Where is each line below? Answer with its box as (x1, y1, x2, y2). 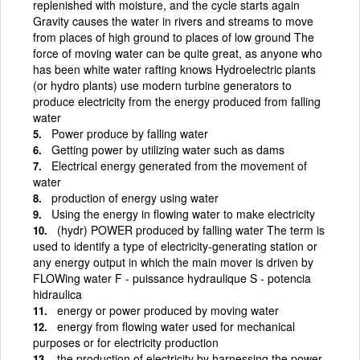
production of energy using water (51, 189, 219, 206)
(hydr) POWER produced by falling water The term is (57, 221, 325, 238)
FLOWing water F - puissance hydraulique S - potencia (33, 269, 311, 286)
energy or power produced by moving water (57, 301, 279, 318)
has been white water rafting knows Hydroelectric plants (33, 60, 316, 77)
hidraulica (33, 285, 82, 302)
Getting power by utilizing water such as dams (51, 141, 284, 157)
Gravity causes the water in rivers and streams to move (33, 12, 313, 29)
